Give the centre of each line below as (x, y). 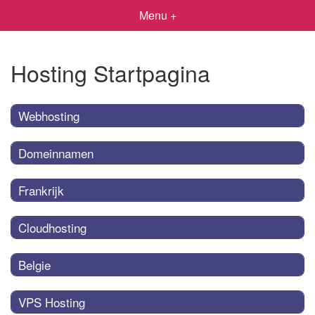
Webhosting (49, 115)
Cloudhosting (52, 227)
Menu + (157, 15)
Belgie (34, 264)
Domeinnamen (56, 153)
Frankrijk (41, 190)
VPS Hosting (52, 302)
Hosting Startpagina (110, 73)
